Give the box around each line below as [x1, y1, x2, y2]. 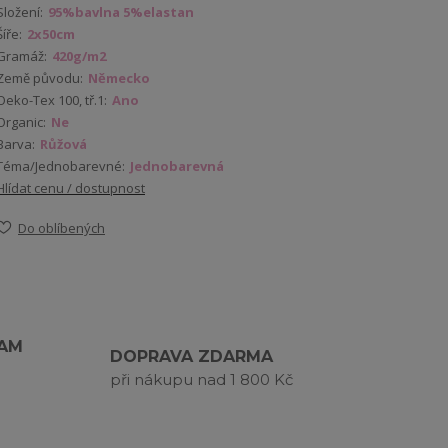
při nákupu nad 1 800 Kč [109, 370, 293, 389]
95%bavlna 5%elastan [48, 3, 194, 21]
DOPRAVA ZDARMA [109, 347, 273, 366]
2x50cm [27, 25, 75, 43]
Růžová [40, 135, 87, 153]
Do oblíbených [18, 219, 105, 237]
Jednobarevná [130, 157, 224, 175]
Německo [88, 69, 150, 87]
